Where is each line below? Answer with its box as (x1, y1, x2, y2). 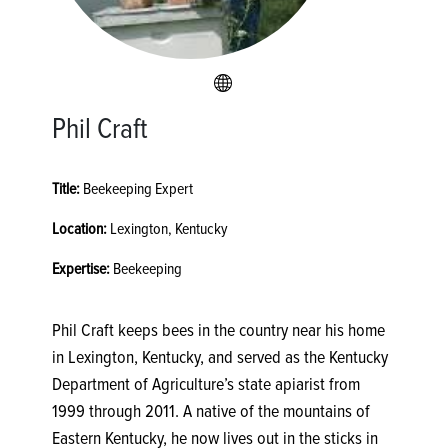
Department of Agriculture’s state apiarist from (52, 373, 360, 396)
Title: (52, 179, 80, 200)
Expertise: (52, 259, 110, 280)
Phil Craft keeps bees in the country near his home (52, 319, 385, 342)
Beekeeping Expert (80, 179, 193, 200)
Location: (52, 219, 107, 240)
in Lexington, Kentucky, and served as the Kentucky (52, 346, 388, 369)
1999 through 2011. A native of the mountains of (52, 400, 370, 423)
